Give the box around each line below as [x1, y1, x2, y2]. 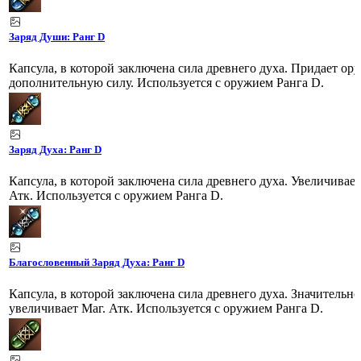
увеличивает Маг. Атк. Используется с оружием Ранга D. [9, 301, 323, 315]
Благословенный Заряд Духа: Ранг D [9, 255, 185, 268]
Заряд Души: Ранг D [9, 30, 105, 43]
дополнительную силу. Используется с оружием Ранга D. [9, 75, 324, 89]
